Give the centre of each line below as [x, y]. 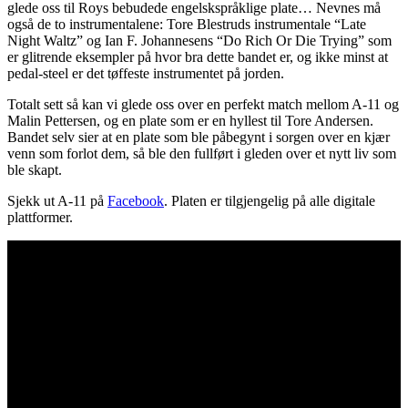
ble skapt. [36, 169]
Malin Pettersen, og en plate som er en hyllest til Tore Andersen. [190, 120]
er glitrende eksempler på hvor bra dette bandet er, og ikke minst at [198, 56]
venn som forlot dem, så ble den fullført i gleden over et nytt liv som [202, 153]
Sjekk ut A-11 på [57, 200]
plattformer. [40, 217]
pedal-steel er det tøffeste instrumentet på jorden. [146, 73]
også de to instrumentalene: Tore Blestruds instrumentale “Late [187, 24]
